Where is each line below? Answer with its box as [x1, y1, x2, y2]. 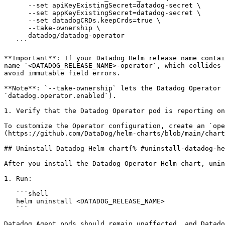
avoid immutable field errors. [4, 69, 121, 77]
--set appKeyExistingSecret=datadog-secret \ [4, 9, 28, 17]
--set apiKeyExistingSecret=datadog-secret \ [4, 2, 28, 9]
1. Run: [4, 175, 32, 182]
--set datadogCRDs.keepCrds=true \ [4, 17, 28, 24]
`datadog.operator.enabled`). [4, 92, 117, 99]
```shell [4, 190, 16, 197]
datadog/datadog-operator [4, 32, 28, 39]
